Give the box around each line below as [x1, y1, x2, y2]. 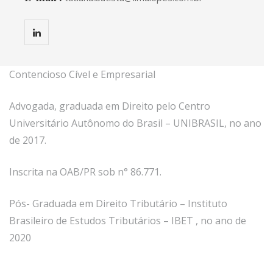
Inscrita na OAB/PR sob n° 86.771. [9, 165, 161, 179]
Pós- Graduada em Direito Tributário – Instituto [9, 196, 227, 210]
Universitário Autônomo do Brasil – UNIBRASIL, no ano [9, 116, 261, 130]
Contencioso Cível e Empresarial [9, 67, 155, 81]
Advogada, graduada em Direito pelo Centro [9, 99, 210, 113]
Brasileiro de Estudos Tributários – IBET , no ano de [9, 213, 246, 227]
